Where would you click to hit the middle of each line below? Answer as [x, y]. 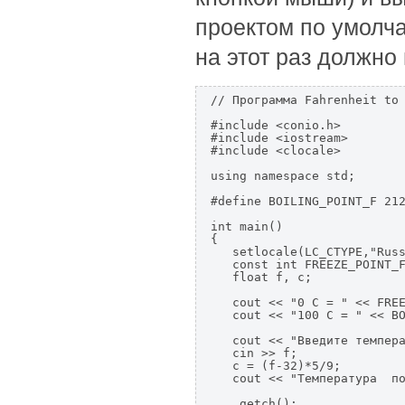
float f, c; [261, 277]
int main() [246, 226]
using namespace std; [283, 176]
